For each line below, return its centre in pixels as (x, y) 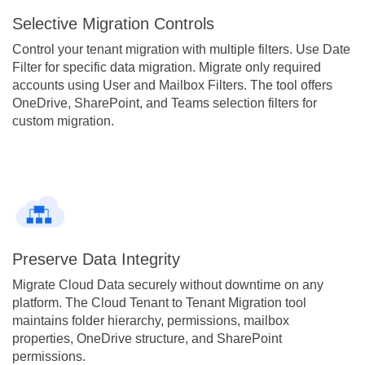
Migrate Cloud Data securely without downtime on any (168, 284)
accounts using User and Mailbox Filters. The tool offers (172, 85)
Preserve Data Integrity (96, 259)
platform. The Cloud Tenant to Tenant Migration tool (159, 302)
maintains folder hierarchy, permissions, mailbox (151, 320)
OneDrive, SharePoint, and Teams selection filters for (165, 103)
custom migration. (63, 121)
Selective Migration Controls (113, 23)
